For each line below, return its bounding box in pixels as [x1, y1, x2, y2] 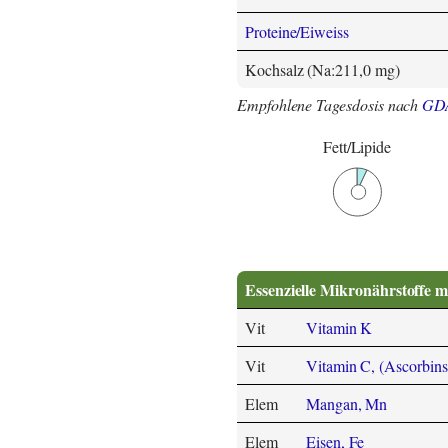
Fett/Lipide [322, 136, 392, 158]
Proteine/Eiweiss [245, 21, 349, 43]
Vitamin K [306, 317, 373, 339]
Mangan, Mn [306, 393, 388, 415]
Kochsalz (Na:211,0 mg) [245, 59, 400, 81]
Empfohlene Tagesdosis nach [237, 94, 423, 116]
